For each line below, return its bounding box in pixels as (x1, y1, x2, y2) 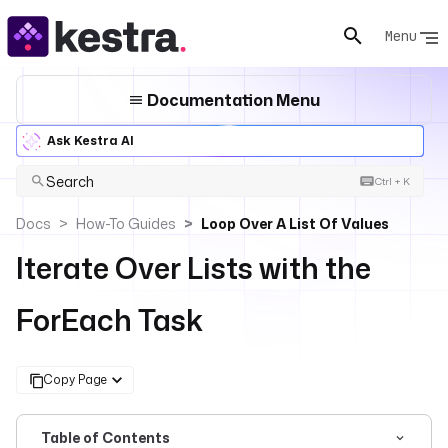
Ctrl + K (374, 174, 410, 188)
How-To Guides (76, 214, 176, 233)
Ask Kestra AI (47, 132, 134, 149)
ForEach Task (16, 300, 203, 340)
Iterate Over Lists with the (16, 248, 371, 288)
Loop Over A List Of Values (201, 214, 389, 233)
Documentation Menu (144, 89, 320, 111)
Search (45, 171, 94, 191)
